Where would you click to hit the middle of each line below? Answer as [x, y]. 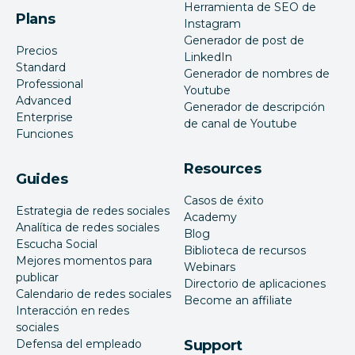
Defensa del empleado [79, 344]
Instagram [212, 23]
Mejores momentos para [84, 260]
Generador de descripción [254, 107]
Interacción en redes [73, 310]
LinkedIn [208, 57]
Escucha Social [57, 244]
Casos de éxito [224, 200]
